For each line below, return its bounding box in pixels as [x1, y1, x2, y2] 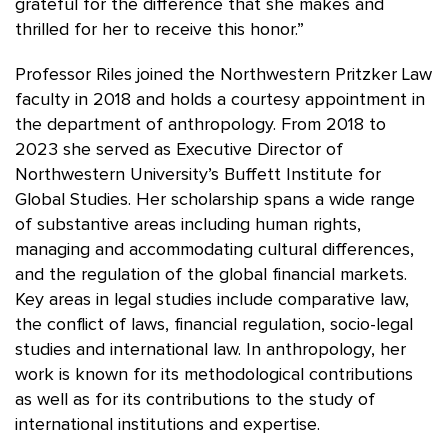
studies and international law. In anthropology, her [15, 340, 406, 359]
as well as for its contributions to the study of [15, 390, 375, 409]
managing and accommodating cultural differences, [15, 240, 414, 259]
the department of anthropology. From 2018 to [15, 115, 386, 134]
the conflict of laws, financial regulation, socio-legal [15, 315, 413, 334]
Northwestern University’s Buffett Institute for [15, 165, 381, 184]
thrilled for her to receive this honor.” [15, 20, 304, 39]
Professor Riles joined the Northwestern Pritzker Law [15, 65, 432, 84]
